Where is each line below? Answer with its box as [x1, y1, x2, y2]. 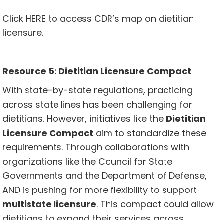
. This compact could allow [96, 198, 214, 211]
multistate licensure [2, 198, 96, 211]
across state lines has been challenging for [2, 98, 192, 111]
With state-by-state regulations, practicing [2, 84, 192, 97]
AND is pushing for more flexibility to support [2, 184, 197, 196]
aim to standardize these [93, 127, 206, 139]
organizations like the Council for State [2, 155, 172, 168]
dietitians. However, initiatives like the [2, 112, 166, 125]
